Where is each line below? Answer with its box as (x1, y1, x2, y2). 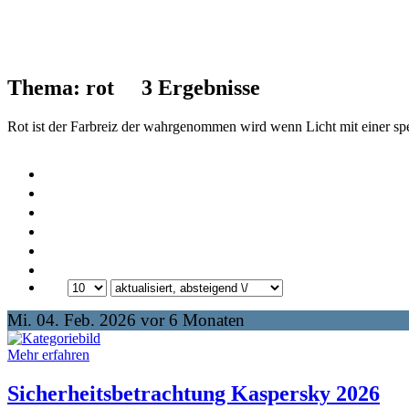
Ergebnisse (152, 75, 260, 100)
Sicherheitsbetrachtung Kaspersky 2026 (7, 381, 380, 405)
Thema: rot (7, 75, 142, 100)
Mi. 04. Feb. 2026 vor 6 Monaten (7, 309, 245, 330)
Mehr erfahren (7, 346, 89, 362)
